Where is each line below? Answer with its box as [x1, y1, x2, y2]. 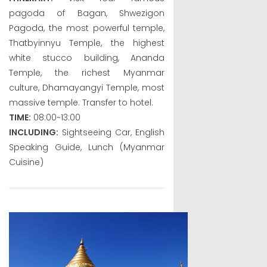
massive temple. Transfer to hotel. [9, 96, 153, 108]
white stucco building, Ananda [9, 51, 165, 64]
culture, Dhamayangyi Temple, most [9, 81, 165, 94]
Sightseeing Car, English [58, 126, 165, 138]
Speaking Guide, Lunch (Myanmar [9, 141, 165, 153]
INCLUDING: [9, 126, 58, 138]
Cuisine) [9, 156, 44, 168]
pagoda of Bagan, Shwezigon [9, 7, 165, 19]
